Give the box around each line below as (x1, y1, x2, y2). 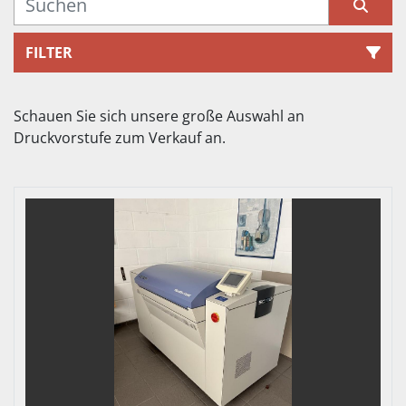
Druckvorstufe (14, 127, 115, 148)
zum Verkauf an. (115, 127, 226, 148)
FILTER (25, 42, 72, 63)
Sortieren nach (133, 93, 256, 119)
